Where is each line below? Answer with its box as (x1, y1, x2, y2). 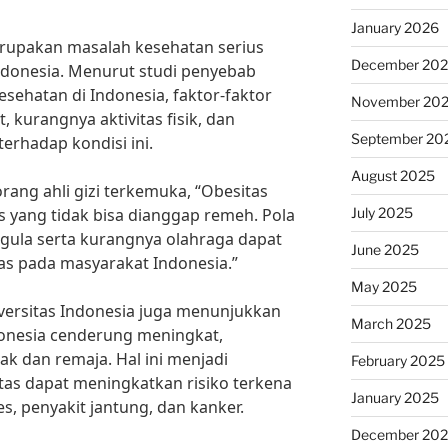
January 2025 (350, 389, 439, 406)
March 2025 (350, 315, 431, 332)
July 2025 (350, 204, 413, 221)
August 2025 (350, 167, 435, 184)
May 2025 (350, 278, 417, 295)
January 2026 (350, 19, 439, 36)
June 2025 (350, 241, 419, 258)
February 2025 (350, 352, 445, 369)
